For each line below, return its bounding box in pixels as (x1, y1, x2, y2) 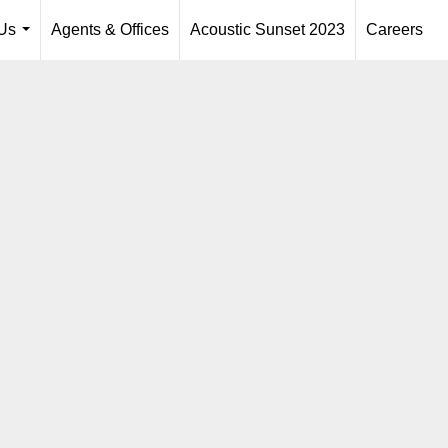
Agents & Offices (51, 21, 169, 38)
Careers (366, 21, 423, 38)
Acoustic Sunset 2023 (190, 21, 345, 38)
